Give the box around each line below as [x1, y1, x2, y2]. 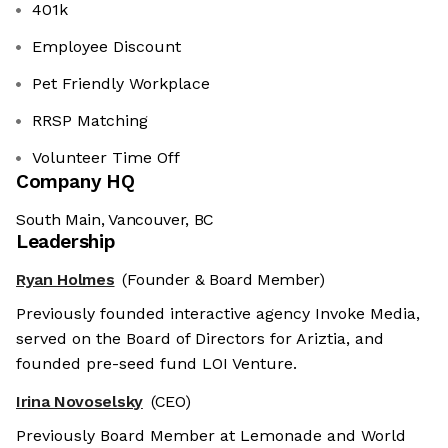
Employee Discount [32, 37, 181, 57]
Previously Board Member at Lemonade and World [16, 426, 406, 446]
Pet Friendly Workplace [32, 74, 210, 94]
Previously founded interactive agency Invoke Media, [16, 304, 420, 324]
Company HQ [16, 170, 135, 194]
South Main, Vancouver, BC [16, 210, 214, 230]
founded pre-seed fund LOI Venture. [16, 354, 297, 374]
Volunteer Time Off [32, 148, 180, 168]
